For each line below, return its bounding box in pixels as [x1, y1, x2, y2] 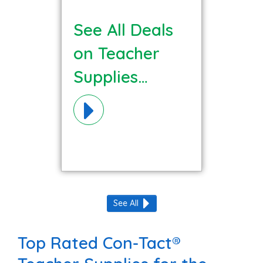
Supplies [73, 66, 138, 87]
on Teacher [73, 42, 160, 63]
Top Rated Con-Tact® [18, 232, 181, 253]
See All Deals [73, 19, 173, 40]
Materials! [73, 89, 150, 110]
